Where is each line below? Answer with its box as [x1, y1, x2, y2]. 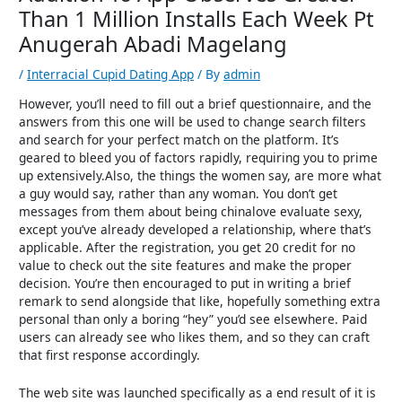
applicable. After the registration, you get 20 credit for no [19, 238, 356, 256]
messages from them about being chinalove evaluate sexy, [19, 202, 363, 220]
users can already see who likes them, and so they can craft [19, 328, 371, 345]
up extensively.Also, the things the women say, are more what [19, 166, 382, 184]
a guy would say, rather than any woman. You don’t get [19, 184, 338, 202]
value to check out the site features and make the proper [19, 256, 353, 274]
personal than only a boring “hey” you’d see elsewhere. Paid [19, 310, 368, 328]
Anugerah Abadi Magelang [19, 30, 288, 59]
